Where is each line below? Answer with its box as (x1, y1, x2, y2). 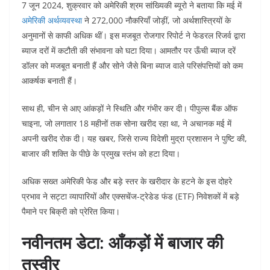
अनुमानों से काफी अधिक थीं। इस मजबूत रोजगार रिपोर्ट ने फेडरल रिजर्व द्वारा (22, 30, 245, 42)
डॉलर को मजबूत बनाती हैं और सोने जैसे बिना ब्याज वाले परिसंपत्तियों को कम (22, 60, 243, 72)
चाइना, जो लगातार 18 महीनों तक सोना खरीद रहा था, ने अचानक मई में (22, 118, 231, 130)
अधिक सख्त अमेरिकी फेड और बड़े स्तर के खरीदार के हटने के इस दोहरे (22, 175, 232, 187)
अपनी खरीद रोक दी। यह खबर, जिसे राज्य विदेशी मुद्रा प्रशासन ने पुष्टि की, (22, 133, 247, 145)
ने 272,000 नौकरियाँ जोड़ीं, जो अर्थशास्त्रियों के (82, 14, 231, 27)
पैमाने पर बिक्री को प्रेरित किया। (22, 206, 120, 218)
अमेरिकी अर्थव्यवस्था (22, 14, 82, 27)
